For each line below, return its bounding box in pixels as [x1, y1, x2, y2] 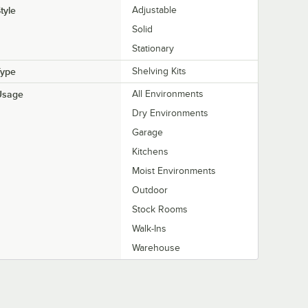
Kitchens [132, 146, 168, 157]
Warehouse [132, 243, 180, 254]
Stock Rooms [132, 204, 188, 215]
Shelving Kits [132, 66, 186, 77]
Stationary [132, 43, 174, 54]
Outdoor [132, 185, 168, 196]
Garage [132, 127, 163, 138]
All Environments [132, 89, 203, 100]
